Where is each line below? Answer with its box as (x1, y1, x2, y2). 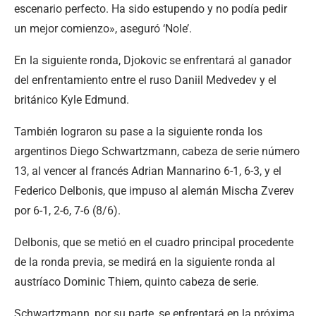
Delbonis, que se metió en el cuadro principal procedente (14, 235, 293, 249)
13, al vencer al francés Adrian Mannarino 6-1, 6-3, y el (14, 164, 281, 178)
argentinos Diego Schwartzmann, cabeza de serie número (14, 144, 300, 158)
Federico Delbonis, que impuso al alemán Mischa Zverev (14, 183, 294, 197)
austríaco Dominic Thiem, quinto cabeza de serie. (14, 274, 259, 288)
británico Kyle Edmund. (14, 92, 129, 107)
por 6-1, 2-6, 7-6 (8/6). (14, 203, 121, 217)
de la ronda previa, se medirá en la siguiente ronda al (14, 255, 275, 269)
